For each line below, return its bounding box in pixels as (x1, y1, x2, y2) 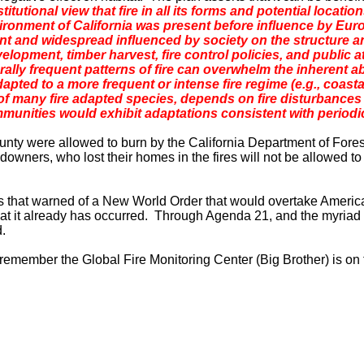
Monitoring (149, 253, 210, 266)
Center (214, 253, 253, 266)
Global (82, 253, 120, 266)
